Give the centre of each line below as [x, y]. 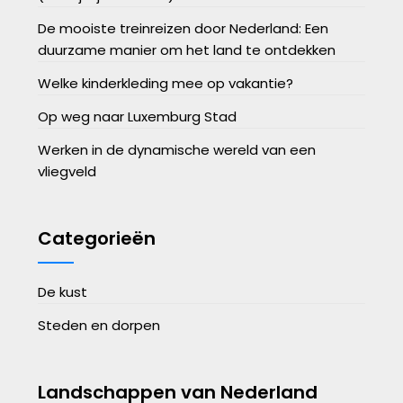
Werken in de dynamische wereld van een [177, 149]
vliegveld [67, 171]
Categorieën [97, 238]
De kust [63, 291]
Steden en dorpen [99, 325]
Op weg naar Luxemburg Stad [138, 116]
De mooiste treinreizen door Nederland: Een [184, 28]
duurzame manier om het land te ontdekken [187, 49]
